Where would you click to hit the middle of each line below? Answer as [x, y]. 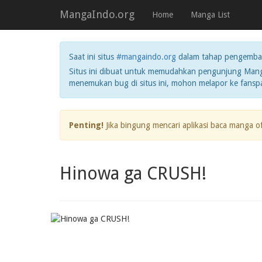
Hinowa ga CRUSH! [133, 173]
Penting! [86, 125]
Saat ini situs [93, 57]
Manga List [210, 15]
